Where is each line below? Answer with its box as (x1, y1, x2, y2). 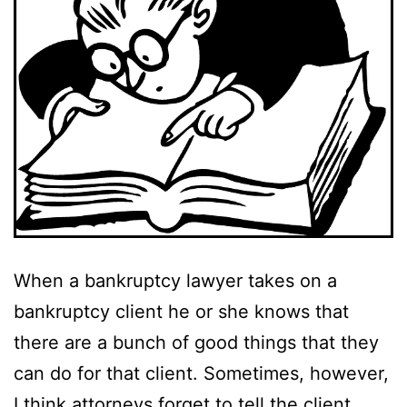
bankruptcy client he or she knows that (14, 300, 349, 323)
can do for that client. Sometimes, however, (14, 362, 389, 384)
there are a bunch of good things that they (14, 331, 379, 353)
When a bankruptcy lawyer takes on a (14, 269, 337, 292)
